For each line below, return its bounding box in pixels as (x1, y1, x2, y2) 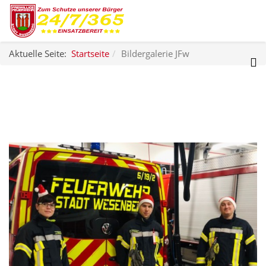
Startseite (71, 47, 109, 59)
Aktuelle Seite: (9, 47, 71, 59)
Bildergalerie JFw (121, 47, 189, 59)
